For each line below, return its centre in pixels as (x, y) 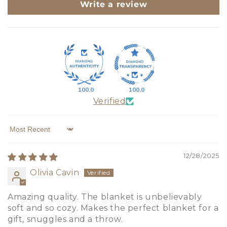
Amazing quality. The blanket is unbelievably (105, 197)
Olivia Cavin (55, 172)
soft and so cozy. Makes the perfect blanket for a (113, 208)
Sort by (23, 134)
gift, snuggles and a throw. (65, 219)
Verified (109, 101)
